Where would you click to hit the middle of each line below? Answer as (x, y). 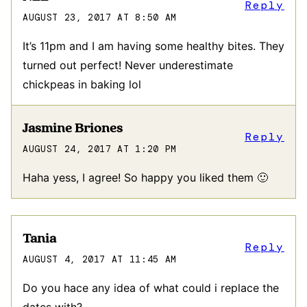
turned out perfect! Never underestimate (128, 65)
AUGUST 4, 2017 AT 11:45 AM (100, 259)
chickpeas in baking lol (82, 84)
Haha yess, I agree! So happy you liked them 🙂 (145, 177)
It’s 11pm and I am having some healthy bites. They (153, 46)
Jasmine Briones (73, 128)
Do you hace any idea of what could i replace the (151, 287)
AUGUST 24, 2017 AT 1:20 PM (100, 149)
